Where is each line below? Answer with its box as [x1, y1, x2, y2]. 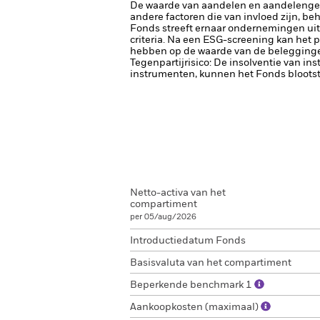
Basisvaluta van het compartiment [130, 258, 291, 268]
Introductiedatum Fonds [130, 236, 246, 246]
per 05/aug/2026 [130, 213, 196, 221]
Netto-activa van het [130, 188, 226, 198]
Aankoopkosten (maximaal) [130, 302, 261, 312]
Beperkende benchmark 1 [130, 280, 254, 290]
